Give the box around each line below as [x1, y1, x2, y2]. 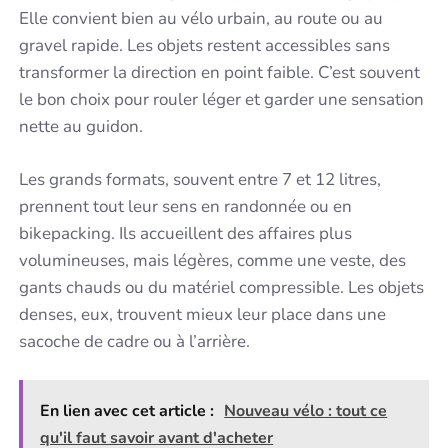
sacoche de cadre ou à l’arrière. [19, 329, 251, 353]
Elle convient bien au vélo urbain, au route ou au [19, 7, 384, 31]
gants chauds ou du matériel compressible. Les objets [19, 275, 425, 299]
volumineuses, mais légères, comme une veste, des [19, 248, 407, 272]
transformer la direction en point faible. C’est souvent [19, 61, 421, 85]
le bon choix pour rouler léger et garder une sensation [19, 88, 425, 112]
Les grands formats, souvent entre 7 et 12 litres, [19, 167, 382, 191]
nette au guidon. [19, 115, 144, 139]
